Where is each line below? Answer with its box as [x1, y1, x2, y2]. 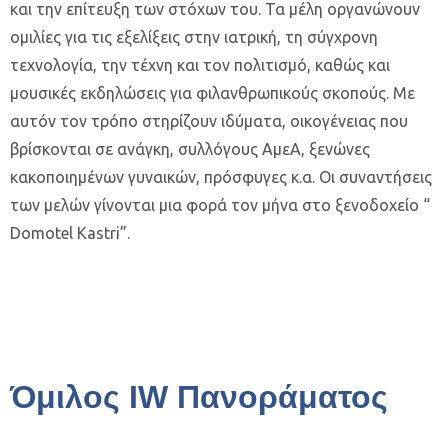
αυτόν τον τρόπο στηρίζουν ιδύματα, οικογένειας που [10, 112, 408, 130]
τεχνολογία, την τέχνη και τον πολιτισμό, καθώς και [10, 56, 390, 74]
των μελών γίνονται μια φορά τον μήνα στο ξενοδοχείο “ [10, 196, 430, 214]
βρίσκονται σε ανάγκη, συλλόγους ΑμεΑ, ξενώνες [10, 140, 370, 158]
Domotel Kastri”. [10, 224, 130, 242]
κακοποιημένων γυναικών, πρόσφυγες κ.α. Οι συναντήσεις [10, 168, 432, 186]
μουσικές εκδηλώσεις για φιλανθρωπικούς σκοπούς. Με [10, 84, 415, 102]
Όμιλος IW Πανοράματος [10, 379, 388, 415]
